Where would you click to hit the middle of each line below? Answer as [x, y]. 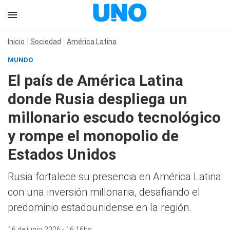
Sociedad [46, 42]
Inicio [16, 42]
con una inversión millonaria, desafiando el [104, 192]
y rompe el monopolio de [93, 136]
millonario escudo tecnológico [114, 117]
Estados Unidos [62, 154]
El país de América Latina [95, 80]
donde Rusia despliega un [98, 99]
